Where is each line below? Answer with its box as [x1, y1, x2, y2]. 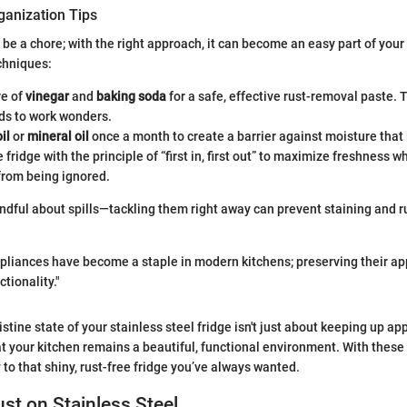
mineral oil [27, 129, 89, 144]
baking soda [96, 89, 166, 104]
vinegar [25, 89, 69, 104]
